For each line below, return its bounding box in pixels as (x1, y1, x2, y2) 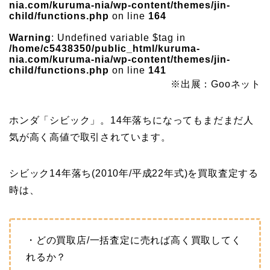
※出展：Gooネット (171, 79, 261, 89)
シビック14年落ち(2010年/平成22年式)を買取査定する (9, 168, 259, 178)
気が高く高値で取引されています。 (9, 132, 171, 142)
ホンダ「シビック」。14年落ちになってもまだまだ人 (9, 115, 254, 125)
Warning (9, 33, 51, 43)
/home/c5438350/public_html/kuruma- (9, 43, 200, 54)
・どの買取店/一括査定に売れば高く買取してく (26, 235, 242, 245)
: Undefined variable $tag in (51, 33, 186, 43)
